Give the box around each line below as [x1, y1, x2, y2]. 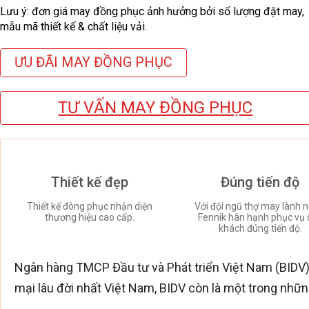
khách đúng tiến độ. [218, 222, 302, 234]
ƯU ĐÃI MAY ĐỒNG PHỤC [14, 54, 172, 71]
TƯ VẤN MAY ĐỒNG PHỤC [58, 97, 253, 117]
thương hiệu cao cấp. [44, 211, 134, 223]
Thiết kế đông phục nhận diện [26, 200, 152, 212]
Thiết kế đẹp [50, 173, 128, 190]
